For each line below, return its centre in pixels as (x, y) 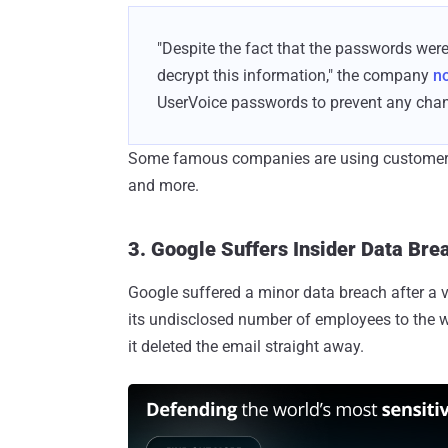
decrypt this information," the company (295, 75)
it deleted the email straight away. (246, 346)
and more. (163, 185)
